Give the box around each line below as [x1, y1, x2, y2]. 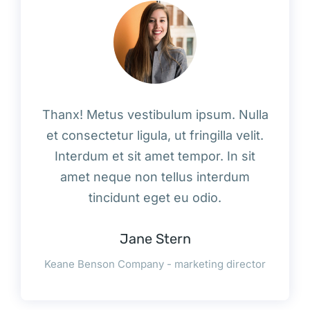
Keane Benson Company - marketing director [44, 257, 266, 271]
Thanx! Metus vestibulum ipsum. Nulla [42, 107, 268, 122]
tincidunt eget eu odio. [89, 190, 221, 205]
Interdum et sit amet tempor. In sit [55, 148, 255, 163]
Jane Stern [119, 230, 191, 247]
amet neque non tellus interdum [60, 169, 250, 184]
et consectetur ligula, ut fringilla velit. [46, 127, 264, 143]
